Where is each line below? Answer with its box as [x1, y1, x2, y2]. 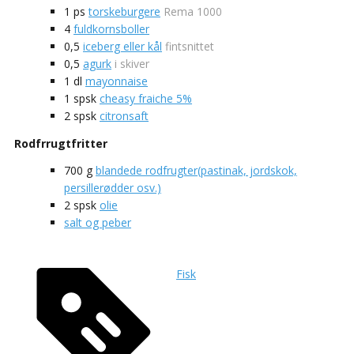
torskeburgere [88, 4, 160, 20]
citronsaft [100, 108, 149, 124]
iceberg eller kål [83, 39, 162, 55]
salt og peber [64, 215, 131, 231]
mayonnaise [85, 73, 148, 89]
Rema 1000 [164, 4, 222, 20]
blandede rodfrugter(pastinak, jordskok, [96, 163, 297, 179]
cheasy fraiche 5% [100, 91, 192, 107]
